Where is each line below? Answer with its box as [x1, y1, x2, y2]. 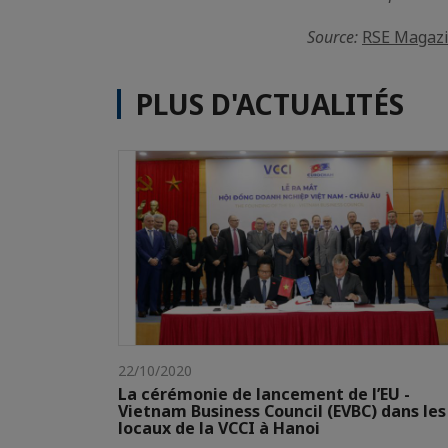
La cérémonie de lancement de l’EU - [118, 383, 410, 406]
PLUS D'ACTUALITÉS [136, 84, 404, 123]
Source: [307, 25, 362, 48]
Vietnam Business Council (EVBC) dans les [118, 400, 446, 423]
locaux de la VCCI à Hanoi [118, 417, 320, 440]
